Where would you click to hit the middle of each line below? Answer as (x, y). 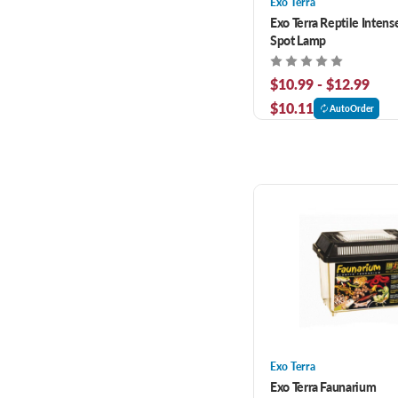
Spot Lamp (298, 40)
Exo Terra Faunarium (323, 386)
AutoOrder (351, 108)
